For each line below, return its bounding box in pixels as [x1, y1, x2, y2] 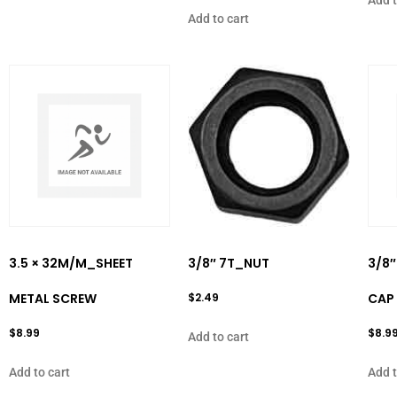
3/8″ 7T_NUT [188, 253, 270, 272]
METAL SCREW [9, 289, 97, 307]
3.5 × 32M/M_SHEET [9, 253, 133, 272]
